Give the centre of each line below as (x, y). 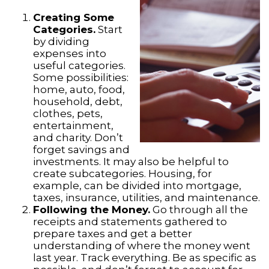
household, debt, (78, 102)
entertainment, (73, 126)
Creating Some (74, 18)
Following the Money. (92, 210)
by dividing (61, 42)
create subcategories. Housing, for (122, 174)
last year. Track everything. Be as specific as (145, 258)
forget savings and (81, 150)
